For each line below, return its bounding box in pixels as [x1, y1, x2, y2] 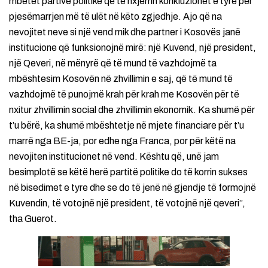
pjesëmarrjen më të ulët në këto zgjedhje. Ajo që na [9, 11, 222, 22]
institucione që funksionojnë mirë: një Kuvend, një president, [9, 42, 256, 53]
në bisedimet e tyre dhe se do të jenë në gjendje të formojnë [9, 182, 256, 193]
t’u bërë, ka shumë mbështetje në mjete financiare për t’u [9, 120, 244, 131]
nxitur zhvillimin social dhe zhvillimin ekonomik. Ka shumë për [9, 105, 255, 115]
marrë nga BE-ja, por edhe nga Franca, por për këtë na [9, 136, 236, 147]
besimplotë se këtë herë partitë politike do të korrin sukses [9, 167, 248, 178]
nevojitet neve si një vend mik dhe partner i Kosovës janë [9, 27, 240, 38]
